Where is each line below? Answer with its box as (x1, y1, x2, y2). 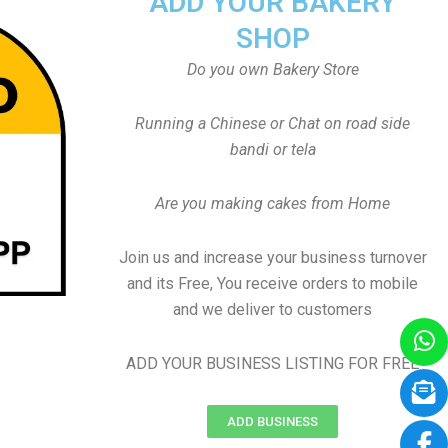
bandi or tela (229, 140, 316, 159)
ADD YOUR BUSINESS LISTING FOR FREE (126, 354, 419, 373)
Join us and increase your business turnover (118, 248, 427, 267)
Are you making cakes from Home (155, 194, 390, 213)
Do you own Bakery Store (186, 60, 359, 79)
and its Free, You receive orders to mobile (127, 274, 418, 293)
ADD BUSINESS (227, 414, 318, 429)
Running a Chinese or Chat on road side (135, 114, 410, 133)
